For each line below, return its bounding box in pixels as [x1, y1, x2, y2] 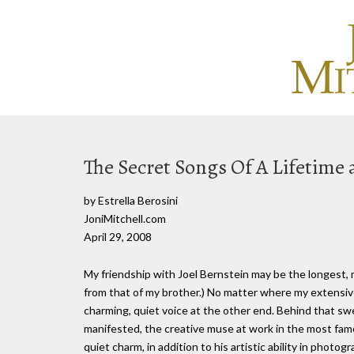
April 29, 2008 [84, 230, 152, 243]
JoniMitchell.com [84, 212, 166, 225]
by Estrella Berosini [84, 194, 178, 207]
